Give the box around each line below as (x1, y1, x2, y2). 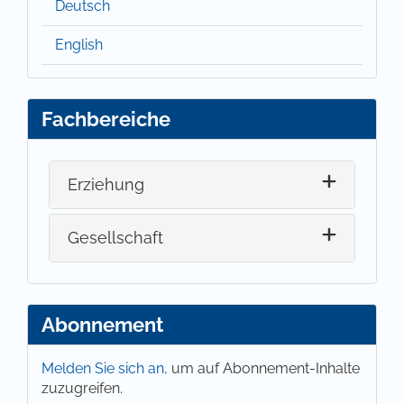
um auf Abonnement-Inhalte (171, 359, 360, 377)
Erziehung (68, 175, 145, 195)
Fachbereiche (41, 106, 170, 131)
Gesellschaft (68, 228, 164, 248)
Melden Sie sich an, (41, 359, 171, 377)
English (55, 35, 103, 53)
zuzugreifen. (41, 379, 123, 397)
